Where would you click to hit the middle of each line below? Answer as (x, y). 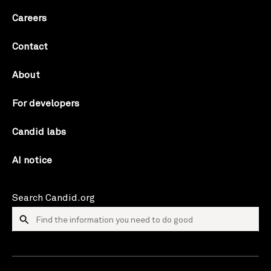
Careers (29, 17)
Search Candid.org (54, 197)
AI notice (32, 159)
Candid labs (39, 131)
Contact (30, 46)
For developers (46, 103)
